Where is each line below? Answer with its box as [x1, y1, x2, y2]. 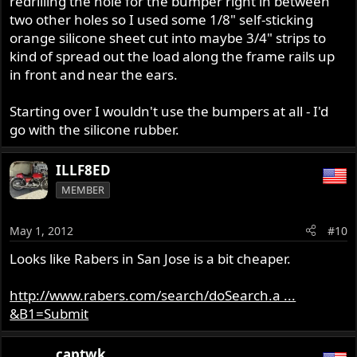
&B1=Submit [10, 304, 89, 323]
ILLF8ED [56, 161, 112, 180]
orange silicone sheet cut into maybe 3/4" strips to [10, 29, 327, 48]
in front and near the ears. [10, 65, 178, 84]
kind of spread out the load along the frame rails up [10, 47, 335, 66]
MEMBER [61, 182, 105, 198]
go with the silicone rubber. [10, 120, 180, 139]
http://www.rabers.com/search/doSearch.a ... [10, 285, 296, 304]
